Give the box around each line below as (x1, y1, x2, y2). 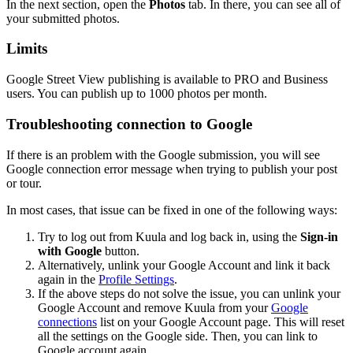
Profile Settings (98, 272, 174, 286)
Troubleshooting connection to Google (6, 115, 252, 132)
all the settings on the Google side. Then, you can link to (38, 329, 318, 343)
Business (284, 72, 328, 87)
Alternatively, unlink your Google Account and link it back (38, 258, 330, 272)
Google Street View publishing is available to (6, 72, 234, 87)
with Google (38, 243, 102, 258)
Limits (6, 40, 47, 58)
